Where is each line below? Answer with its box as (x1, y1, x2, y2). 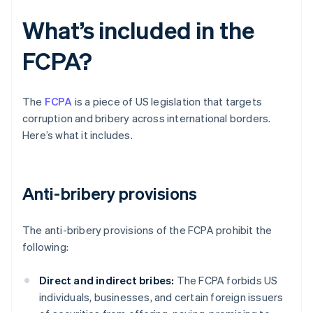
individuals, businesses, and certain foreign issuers (39, 290, 284, 305)
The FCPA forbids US (174, 273, 278, 288)
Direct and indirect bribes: (39, 273, 175, 288)
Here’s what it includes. (22, 128, 133, 143)
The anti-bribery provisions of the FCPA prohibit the (22, 223, 272, 238)
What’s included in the (22, 15, 254, 45)
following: (22, 240, 68, 254)
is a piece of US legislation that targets (72, 94, 263, 109)
